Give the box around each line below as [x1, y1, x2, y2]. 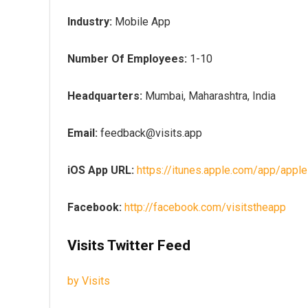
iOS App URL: [67, 164, 134, 177]
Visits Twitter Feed [67, 237, 190, 254]
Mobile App [112, 15, 170, 28]
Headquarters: [67, 89, 142, 102]
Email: [67, 126, 100, 140]
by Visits [67, 274, 110, 287]
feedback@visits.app [100, 126, 202, 140]
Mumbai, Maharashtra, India [142, 89, 276, 102]
